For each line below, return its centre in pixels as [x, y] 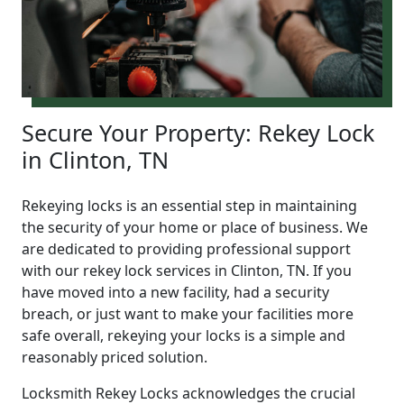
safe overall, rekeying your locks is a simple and [184, 335]
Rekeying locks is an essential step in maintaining [189, 205]
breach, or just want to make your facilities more [188, 313]
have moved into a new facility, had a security [175, 292]
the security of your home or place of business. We [195, 227]
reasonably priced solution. [115, 357]
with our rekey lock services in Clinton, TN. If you [187, 270]
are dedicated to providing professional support [186, 248]
